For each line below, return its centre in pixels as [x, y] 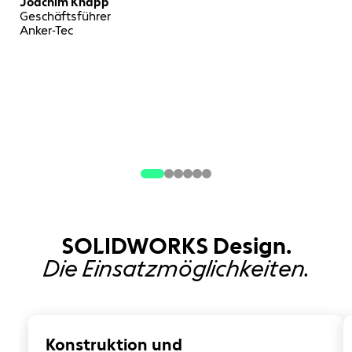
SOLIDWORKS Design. [176, 246]
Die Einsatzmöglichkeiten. [176, 269]
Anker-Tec [46, 31]
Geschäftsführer [66, 16]
